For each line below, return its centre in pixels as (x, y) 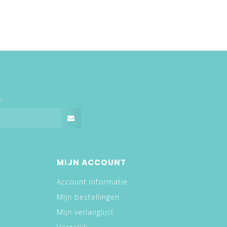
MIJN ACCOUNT (91, 163)
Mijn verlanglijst (85, 212)
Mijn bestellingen (88, 197)
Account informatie (92, 182)
